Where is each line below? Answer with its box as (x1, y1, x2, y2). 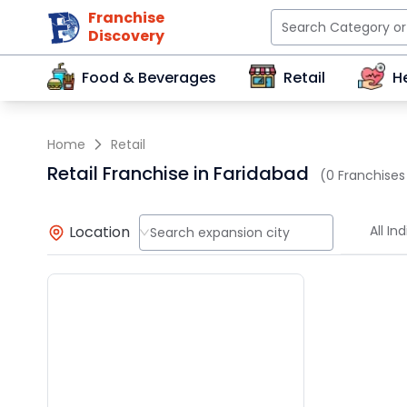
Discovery (88, 25, 164, 46)
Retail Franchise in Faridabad (47, 161, 309, 186)
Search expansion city (149, 223, 290, 242)
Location (69, 221, 130, 243)
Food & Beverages (82, 67, 216, 88)
